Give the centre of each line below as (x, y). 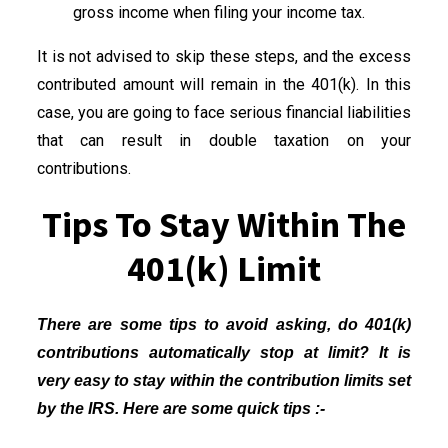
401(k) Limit (224, 268)
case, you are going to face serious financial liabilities (224, 112)
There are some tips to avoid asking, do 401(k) (224, 324)
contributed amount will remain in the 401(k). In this (224, 84)
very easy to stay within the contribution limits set (224, 380)
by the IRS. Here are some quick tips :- (181, 408)
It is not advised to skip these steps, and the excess (224, 56)
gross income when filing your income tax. (219, 12)
